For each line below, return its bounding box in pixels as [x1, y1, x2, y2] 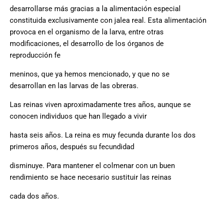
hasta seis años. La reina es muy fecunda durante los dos [10, 131, 196, 140]
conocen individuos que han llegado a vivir [10, 112, 147, 121]
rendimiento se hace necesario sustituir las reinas [10, 173, 171, 182]
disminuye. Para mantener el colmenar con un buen [10, 161, 175, 170]
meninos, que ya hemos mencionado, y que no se [10, 70, 170, 79]
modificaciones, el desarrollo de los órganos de [10, 39, 164, 48]
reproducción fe [10, 51, 61, 60]
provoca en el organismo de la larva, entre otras [10, 28, 164, 37]
